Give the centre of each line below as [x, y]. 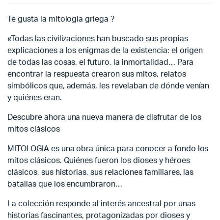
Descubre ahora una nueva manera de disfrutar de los [104, 117]
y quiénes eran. [35, 97]
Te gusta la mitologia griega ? [61, 19]
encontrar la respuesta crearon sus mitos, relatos [97, 74]
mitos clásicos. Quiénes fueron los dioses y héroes [99, 160]
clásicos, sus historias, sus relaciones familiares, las [101, 172]
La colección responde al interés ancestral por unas [101, 204]
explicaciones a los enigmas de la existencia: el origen [105, 50]
